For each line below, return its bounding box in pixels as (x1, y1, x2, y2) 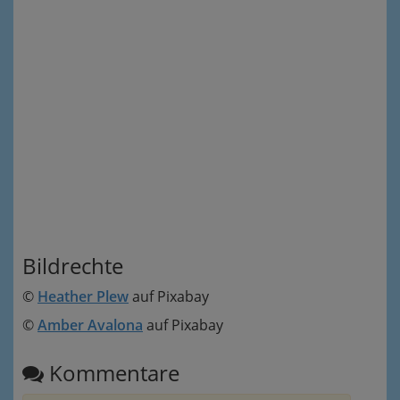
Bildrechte (22, 251, 123, 281)
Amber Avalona (37, 315, 143, 336)
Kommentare (44, 358, 179, 388)
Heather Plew (37, 287, 129, 307)
